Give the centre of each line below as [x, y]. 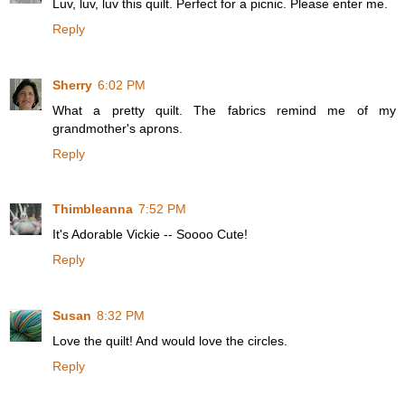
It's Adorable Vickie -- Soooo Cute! [150, 235]
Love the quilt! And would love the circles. [170, 341]
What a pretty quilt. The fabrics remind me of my [224, 110]
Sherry [72, 85]
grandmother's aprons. [118, 128]
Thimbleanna [93, 209]
